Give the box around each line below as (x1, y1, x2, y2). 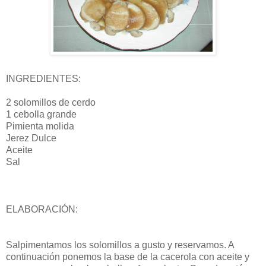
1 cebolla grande (6, 109, 77, 119)
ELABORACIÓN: (6, 204, 78, 214)
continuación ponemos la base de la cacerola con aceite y (6, 251, 249, 262)
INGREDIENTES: (6, 73, 81, 84)
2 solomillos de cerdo (6, 97, 96, 107)
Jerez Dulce (6, 132, 56, 143)
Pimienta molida (6, 121, 74, 131)
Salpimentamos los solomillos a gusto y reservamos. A (6, 239, 234, 250)
